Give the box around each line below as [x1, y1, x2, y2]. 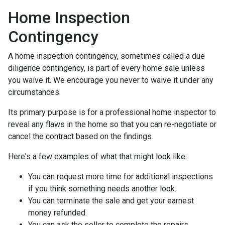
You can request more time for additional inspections [28, 171, 213, 181]
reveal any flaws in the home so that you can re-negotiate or [8, 119, 216, 129]
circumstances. [8, 87, 63, 97]
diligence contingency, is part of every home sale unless [8, 63, 205, 73]
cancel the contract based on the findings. [8, 131, 153, 141]
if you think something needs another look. [28, 183, 176, 193]
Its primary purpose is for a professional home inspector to [8, 107, 216, 117]
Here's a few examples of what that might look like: [8, 151, 187, 161]
